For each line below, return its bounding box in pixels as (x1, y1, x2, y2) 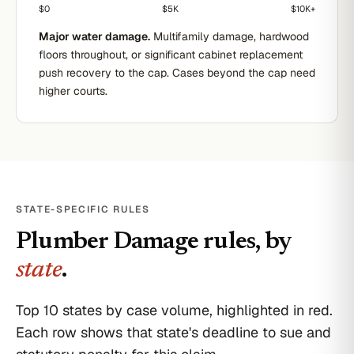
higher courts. (39, 84, 107, 98)
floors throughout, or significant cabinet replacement (39, 47, 303, 62)
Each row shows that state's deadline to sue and (16, 323, 331, 341)
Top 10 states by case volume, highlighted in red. (16, 301, 333, 319)
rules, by (198, 230, 292, 254)
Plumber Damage (16, 230, 199, 254)
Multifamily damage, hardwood (150, 29, 309, 43)
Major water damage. (39, 29, 150, 43)
